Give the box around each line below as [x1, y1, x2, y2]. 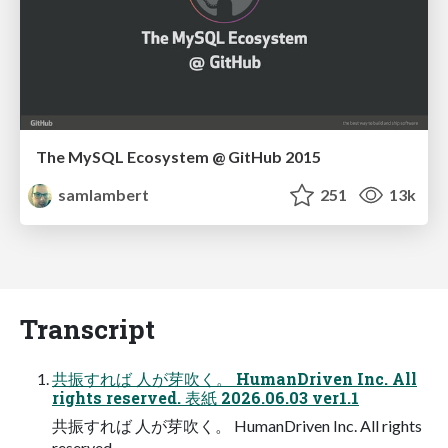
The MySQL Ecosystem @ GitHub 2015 [36, 147, 321, 167]
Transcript [20, 311, 155, 347]
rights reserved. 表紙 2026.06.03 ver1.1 [52, 387, 359, 409]
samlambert [55, 185, 150, 205]
